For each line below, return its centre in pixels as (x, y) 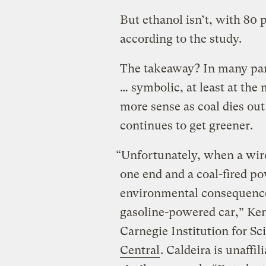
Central (140, 251)
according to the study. (180, 39)
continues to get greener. (186, 126)
